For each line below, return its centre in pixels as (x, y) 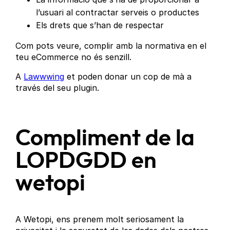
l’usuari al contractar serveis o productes (118, 12)
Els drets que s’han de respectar (100, 25)
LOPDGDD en (86, 161)
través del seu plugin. (57, 88)
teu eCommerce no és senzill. (74, 57)
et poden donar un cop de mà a (128, 76)
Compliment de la (105, 138)
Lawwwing (44, 76)
